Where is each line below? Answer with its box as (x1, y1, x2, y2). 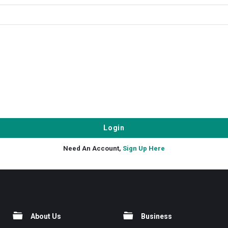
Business (140, 212, 172, 220)
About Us (31, 212, 62, 220)
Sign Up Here (123, 145, 165, 152)
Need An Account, (63, 145, 123, 152)
